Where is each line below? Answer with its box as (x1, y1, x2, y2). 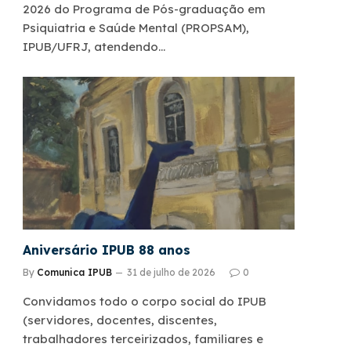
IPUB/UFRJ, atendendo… (23, 39, 165, 55)
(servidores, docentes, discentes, (23, 313, 217, 328)
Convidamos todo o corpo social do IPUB (23, 294, 266, 309)
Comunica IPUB (37, 266, 112, 279)
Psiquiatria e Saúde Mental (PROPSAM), (23, 20, 249, 36)
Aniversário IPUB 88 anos (23, 242, 190, 259)
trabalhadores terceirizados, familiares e (23, 331, 263, 347)
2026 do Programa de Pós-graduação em (23, 2, 266, 17)
